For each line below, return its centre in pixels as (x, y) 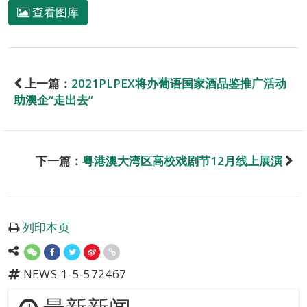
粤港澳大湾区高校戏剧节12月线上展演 (182, 161)
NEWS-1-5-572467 (73, 274)
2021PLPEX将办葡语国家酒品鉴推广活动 (179, 83)
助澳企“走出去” (53, 100)
